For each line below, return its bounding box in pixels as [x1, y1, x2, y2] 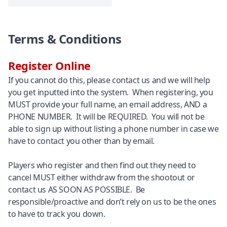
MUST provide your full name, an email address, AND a [8, 99, 207, 110]
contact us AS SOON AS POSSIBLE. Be [8, 184, 145, 195]
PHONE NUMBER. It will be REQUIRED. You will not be [8, 111, 205, 122]
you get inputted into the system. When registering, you [8, 87, 213, 98]
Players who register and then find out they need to [8, 160, 196, 171]
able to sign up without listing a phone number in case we [8, 123, 219, 134]
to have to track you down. [8, 208, 105, 219]
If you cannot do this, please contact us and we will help [8, 74, 210, 86]
